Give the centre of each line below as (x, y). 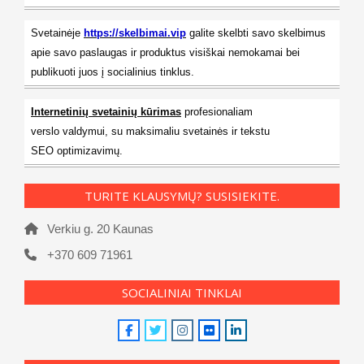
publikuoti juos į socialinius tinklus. (113, 72)
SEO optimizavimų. (77, 151)
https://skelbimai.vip (135, 33)
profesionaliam (217, 112)
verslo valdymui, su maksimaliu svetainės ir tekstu (150, 132)
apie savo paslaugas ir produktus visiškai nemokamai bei (165, 53)
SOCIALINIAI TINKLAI (182, 293)
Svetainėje (57, 33)
